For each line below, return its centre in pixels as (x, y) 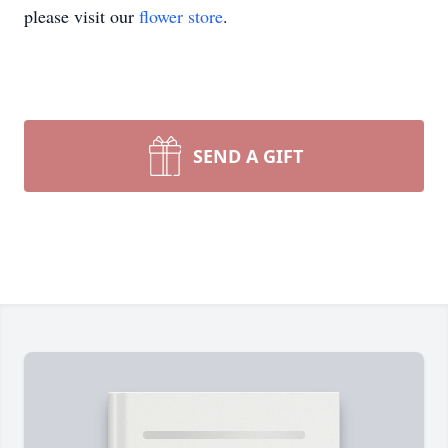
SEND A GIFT (248, 156)
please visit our (81, 16)
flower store (181, 16)
